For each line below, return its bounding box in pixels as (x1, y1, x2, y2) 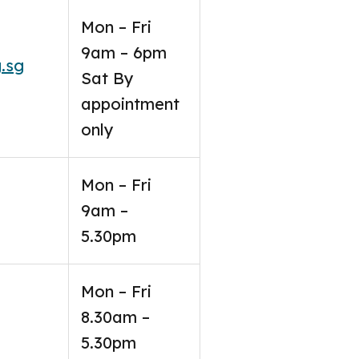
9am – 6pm (81, 42, 167, 63)
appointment (81, 94, 179, 114)
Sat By (81, 68, 134, 88)
